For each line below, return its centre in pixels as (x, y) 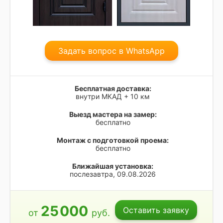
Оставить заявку (156, 210)
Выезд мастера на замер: (113, 114)
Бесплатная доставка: (113, 88)
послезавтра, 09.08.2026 (113, 174)
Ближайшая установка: (113, 166)
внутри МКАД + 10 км (113, 96)
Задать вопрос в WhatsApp (111, 51)
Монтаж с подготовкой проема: (113, 140)
